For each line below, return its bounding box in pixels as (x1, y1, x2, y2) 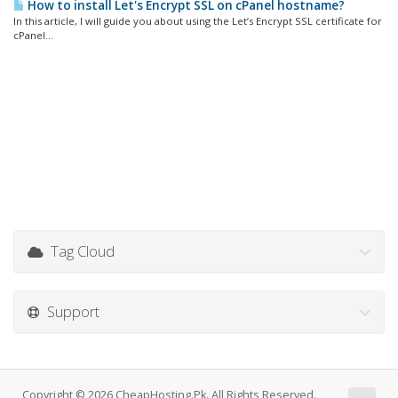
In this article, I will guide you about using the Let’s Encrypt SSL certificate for (13, 14, 382, 28)
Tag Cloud (44, 241, 115, 261)
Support (40, 301, 99, 322)
